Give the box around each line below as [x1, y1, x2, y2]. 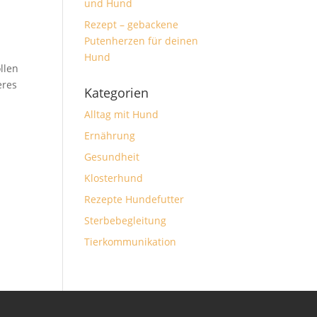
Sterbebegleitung [84, 214, 167, 227]
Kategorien [84, 84, 149, 101]
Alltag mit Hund [84, 108, 159, 121]
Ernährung [84, 129, 136, 142]
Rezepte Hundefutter [84, 192, 185, 206]
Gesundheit [84, 150, 140, 163]
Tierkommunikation [84, 235, 177, 248]
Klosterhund [84, 171, 144, 185]
